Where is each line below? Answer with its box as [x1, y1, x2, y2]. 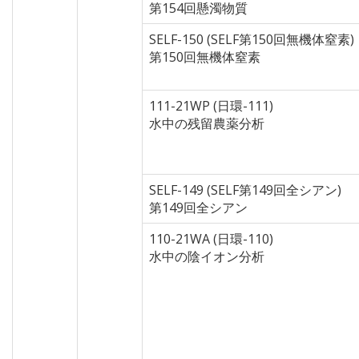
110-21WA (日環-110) [149, 230, 273, 248]
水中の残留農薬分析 [149, 115, 264, 132]
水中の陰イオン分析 [149, 248, 264, 265]
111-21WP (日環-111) [149, 97, 273, 115]
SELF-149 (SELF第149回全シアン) [149, 181, 341, 199]
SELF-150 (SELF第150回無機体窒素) [149, 30, 354, 48]
